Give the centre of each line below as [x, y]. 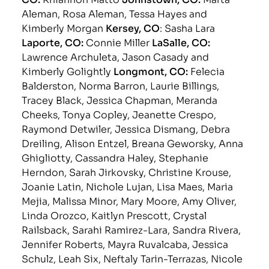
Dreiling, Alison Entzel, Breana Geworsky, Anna [133, 142]
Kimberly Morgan [64, 27]
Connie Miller [119, 41]
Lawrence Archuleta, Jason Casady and [116, 56]
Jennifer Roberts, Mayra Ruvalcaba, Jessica [125, 243]
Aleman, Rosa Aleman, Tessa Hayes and [115, 13]
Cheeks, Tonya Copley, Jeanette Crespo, [119, 113]
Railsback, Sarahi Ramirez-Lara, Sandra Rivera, [131, 229]
